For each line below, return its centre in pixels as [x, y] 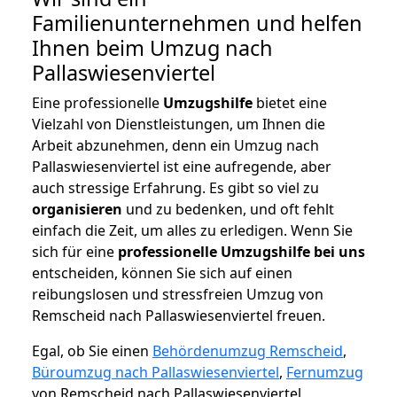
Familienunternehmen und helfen [197, 23]
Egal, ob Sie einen [92, 351]
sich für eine [75, 252]
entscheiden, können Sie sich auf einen [162, 273]
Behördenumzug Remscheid [248, 351]
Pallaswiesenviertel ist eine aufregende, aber [182, 167]
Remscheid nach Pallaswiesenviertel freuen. [179, 316]
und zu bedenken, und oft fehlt [228, 210]
